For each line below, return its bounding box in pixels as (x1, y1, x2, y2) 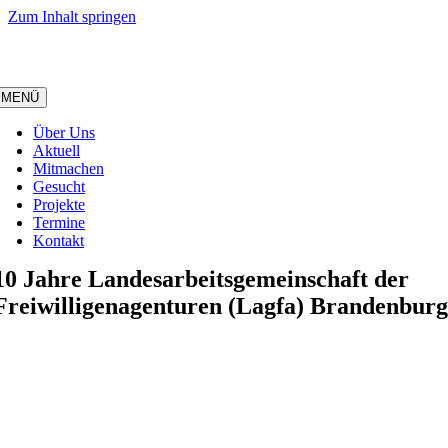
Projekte (33, 195, 85, 213)
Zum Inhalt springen (8, 8, 136, 25)
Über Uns (33, 123, 95, 141)
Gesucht (33, 177, 85, 195)
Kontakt (33, 231, 84, 249)
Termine (33, 213, 85, 231)
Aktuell (33, 141, 80, 159)
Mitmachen (33, 159, 104, 177)
